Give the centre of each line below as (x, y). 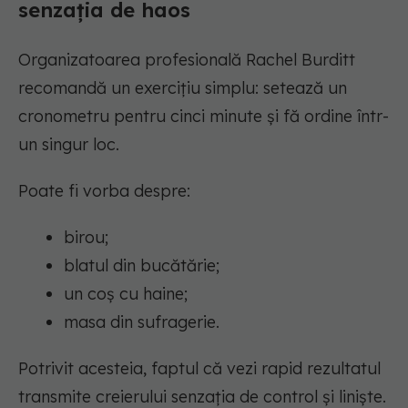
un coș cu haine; (126, 294)
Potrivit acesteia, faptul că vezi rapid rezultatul (199, 369)
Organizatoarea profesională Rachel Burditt (187, 60)
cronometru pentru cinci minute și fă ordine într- (204, 117)
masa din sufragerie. (142, 322)
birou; (86, 238)
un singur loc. (69, 145)
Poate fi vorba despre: (104, 191)
